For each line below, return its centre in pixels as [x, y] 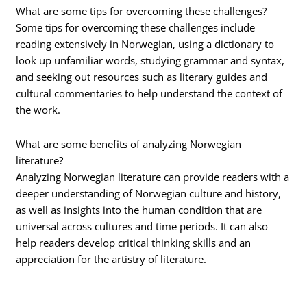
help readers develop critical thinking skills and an [134, 242]
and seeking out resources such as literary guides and [142, 77]
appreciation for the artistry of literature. [111, 259]
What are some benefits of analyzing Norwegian [129, 144]
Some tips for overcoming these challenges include [136, 28]
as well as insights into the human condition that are [139, 209]
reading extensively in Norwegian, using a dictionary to [145, 44]
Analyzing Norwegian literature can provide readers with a [153, 176]
